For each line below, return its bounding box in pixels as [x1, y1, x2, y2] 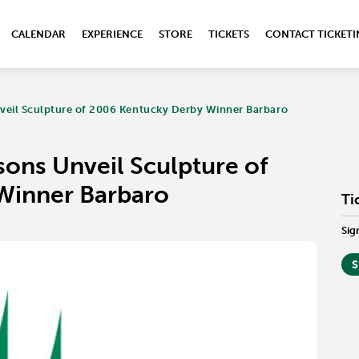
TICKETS [208, 28, 249, 40]
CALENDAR [11, 28, 66, 40]
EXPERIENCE [82, 28, 143, 40]
